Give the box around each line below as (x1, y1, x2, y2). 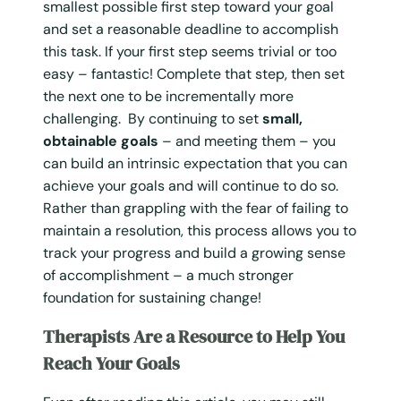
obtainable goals (43, 131, 158, 150)
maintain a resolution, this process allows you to (43, 220, 356, 240)
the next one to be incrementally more (43, 86, 294, 106)
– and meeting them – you (158, 131, 336, 150)
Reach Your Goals (43, 350, 180, 376)
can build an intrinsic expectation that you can (43, 153, 347, 173)
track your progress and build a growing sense (43, 243, 346, 262)
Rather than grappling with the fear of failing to (43, 198, 348, 218)
